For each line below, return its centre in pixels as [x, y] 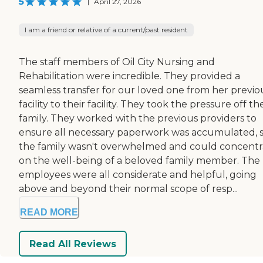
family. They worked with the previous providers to [138, 119]
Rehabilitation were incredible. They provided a [129, 76]
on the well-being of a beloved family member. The [139, 161]
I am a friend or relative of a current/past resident [106, 30]
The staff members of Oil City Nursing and [117, 62]
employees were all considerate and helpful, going [138, 175]
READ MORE [49, 213]
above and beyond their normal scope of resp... [128, 189]
